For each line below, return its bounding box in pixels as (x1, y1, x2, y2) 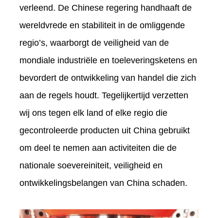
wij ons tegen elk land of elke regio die (19, 108, 167, 118)
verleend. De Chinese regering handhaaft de (19, 2, 192, 13)
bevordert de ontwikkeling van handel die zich (19, 73, 196, 83)
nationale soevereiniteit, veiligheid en (19, 160, 163, 170)
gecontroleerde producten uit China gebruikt (19, 125, 190, 135)
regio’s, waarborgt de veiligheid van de (19, 37, 169, 48)
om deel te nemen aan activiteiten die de (19, 143, 177, 153)
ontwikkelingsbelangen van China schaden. (19, 178, 187, 188)
